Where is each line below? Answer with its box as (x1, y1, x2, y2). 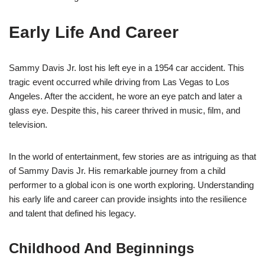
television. (9, 119, 47, 130)
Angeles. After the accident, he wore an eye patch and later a (9, 91, 242, 101)
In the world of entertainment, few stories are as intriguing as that (9, 151, 256, 161)
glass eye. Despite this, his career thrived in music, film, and (9, 105, 240, 115)
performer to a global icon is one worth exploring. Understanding (9, 179, 254, 190)
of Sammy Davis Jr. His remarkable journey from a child (9, 165, 225, 176)
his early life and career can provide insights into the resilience (9, 193, 247, 204)
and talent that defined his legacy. (9, 208, 136, 218)
